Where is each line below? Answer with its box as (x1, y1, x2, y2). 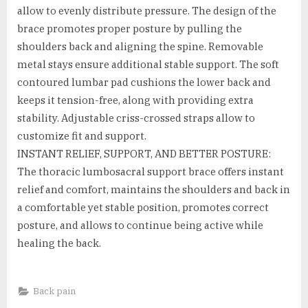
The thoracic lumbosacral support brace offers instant (17, 165, 284, 179)
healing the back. (17, 236, 101, 250)
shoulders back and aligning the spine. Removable (17, 40, 263, 54)
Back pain (32, 285, 76, 297)
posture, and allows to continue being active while (17, 219, 263, 232)
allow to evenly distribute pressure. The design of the (17, 4, 276, 18)
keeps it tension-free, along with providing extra (17, 93, 254, 107)
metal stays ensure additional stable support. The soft (17, 58, 279, 71)
